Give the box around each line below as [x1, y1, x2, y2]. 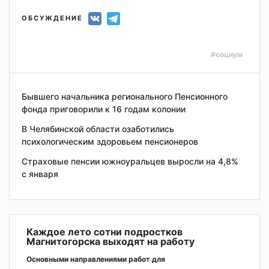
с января [22, 169, 58, 180]
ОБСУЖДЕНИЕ [22, 13, 83, 22]
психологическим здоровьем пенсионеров [22, 136, 198, 147]
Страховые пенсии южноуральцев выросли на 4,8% [22, 156, 238, 167]
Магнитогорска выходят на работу [26, 235, 195, 248]
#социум [211, 50, 243, 59]
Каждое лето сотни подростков [26, 226, 183, 238]
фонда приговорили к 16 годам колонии [22, 104, 186, 115]
